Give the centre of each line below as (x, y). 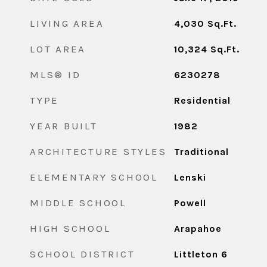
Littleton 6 (201, 254)
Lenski (190, 177)
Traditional (201, 152)
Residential (202, 100)
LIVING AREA (67, 23)
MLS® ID (55, 74)
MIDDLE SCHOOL (78, 203)
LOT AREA (58, 49)
